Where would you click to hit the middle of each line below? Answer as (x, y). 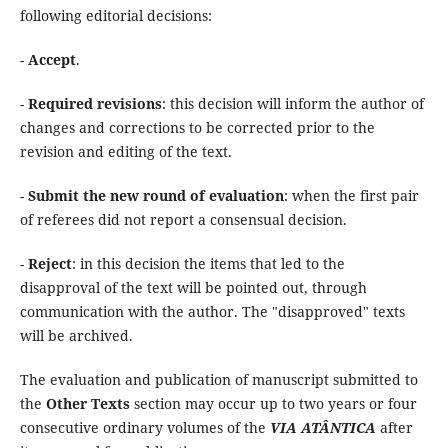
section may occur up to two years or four (273, 404)
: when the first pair (351, 196)
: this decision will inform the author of (292, 104)
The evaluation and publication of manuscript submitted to (218, 380)
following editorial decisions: (115, 16)
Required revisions (94, 104)
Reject (49, 264)
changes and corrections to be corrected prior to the (197, 128)
